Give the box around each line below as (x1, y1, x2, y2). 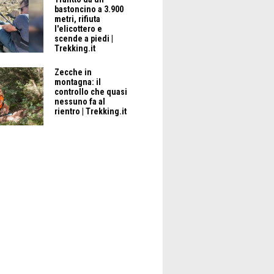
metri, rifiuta (54, 14, 101, 24)
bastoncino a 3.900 (54, 4, 124, 15)
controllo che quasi (54, 87, 128, 97)
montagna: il (54, 77, 102, 87)
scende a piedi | (54, 34, 114, 44)
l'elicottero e (54, 24, 103, 34)
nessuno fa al (54, 97, 106, 107)
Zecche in (54, 67, 92, 78)
